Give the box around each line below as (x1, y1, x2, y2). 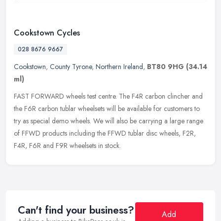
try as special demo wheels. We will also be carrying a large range (14, 115, 203, 126)
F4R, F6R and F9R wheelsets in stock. (14, 140, 121, 150)
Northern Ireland (96, 61, 143, 72)
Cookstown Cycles (14, 27, 80, 38)
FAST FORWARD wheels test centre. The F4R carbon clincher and (14, 91, 203, 101)
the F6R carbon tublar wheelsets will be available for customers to (14, 103, 200, 113)
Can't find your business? (18, 202, 134, 218)
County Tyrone (50, 61, 92, 72)
